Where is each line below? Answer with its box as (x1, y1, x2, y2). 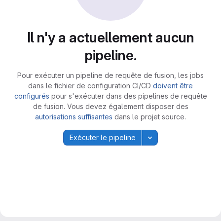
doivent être (153, 81, 193, 90)
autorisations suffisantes (35, 112, 112, 121)
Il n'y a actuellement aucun (27, 29, 194, 46)
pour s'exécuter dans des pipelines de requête (49, 92, 207, 100)
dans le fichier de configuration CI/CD (28, 81, 153, 90)
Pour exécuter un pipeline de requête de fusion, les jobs (17, 71, 204, 79)
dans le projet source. (112, 112, 186, 121)
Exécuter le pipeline (70, 133, 136, 142)
